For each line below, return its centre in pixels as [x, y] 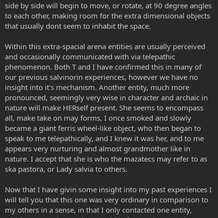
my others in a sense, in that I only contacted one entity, [98, 210]
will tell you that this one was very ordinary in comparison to [107, 200]
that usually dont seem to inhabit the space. [78, 26]
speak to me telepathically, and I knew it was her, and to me [104, 138]
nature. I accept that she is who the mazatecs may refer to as [106, 159]
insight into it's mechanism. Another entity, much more [97, 87]
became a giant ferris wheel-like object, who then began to [103, 128]
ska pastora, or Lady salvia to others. [66, 169]
